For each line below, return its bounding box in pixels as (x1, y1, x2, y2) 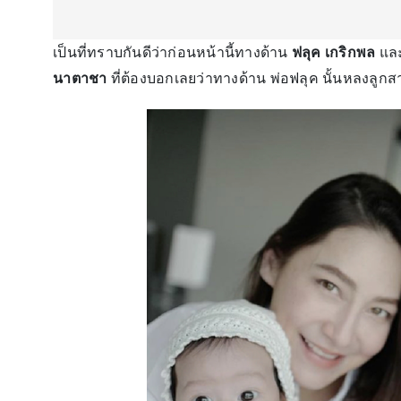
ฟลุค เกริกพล (291, 45, 376, 61)
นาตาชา (53, 71, 107, 87)
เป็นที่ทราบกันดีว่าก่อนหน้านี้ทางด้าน (53, 45, 292, 61)
